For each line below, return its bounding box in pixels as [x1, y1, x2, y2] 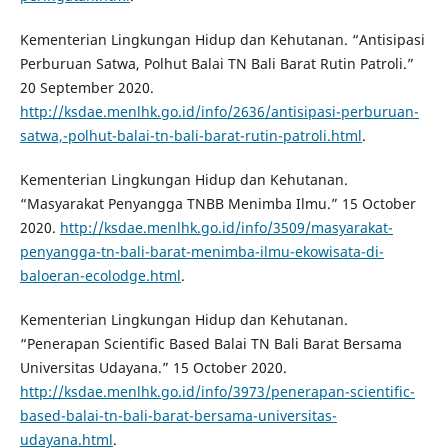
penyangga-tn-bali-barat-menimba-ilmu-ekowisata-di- [19, 241, 384, 261]
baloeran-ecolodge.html [19, 265, 181, 285]
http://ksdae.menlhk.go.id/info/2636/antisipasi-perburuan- [19, 101, 419, 121]
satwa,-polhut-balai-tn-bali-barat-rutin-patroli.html [19, 125, 362, 145]
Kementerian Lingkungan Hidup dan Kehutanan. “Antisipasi [19, 29, 425, 49]
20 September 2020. [19, 77, 154, 97]
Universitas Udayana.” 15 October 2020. [19, 357, 287, 377]
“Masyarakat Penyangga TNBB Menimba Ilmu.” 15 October [19, 193, 416, 213]
